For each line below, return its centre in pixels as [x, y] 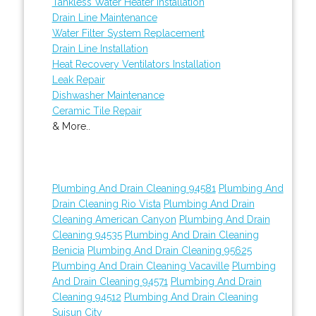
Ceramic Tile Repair [97, 110]
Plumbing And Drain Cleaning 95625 [169, 250]
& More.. [71, 126]
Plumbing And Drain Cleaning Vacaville [140, 266]
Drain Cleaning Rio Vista [106, 203]
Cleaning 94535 [87, 235]
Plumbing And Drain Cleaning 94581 [134, 188]
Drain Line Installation [100, 48]
